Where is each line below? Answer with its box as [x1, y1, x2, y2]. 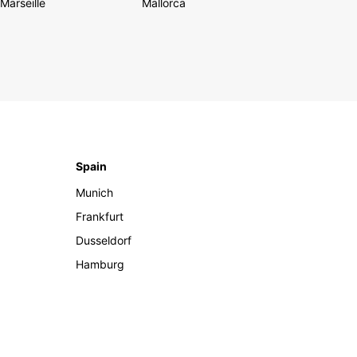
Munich [76, 186, 114, 200]
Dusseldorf [76, 233, 132, 248]
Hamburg [76, 257, 125, 272]
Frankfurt [76, 210, 124, 224]
